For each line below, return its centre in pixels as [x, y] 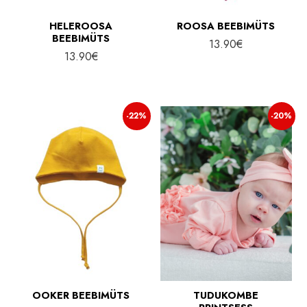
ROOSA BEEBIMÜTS [226, 25]
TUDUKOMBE [226, 295]
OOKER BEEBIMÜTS [81, 295]
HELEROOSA [81, 25]
